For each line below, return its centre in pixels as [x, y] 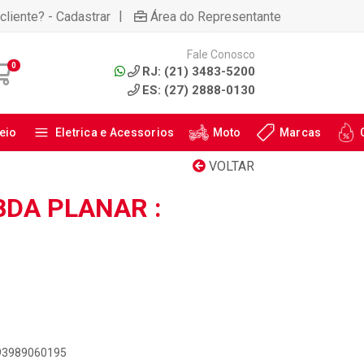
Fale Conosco [221, 54]
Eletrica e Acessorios [115, 132]
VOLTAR [230, 166]
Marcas [300, 132]
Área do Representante [216, 16]
